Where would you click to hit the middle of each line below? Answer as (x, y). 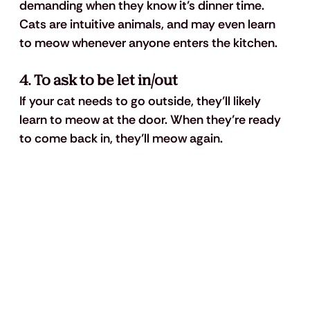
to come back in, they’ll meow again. (121, 139)
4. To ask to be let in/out (98, 81)
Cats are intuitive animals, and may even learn (148, 25)
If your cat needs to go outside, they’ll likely (141, 101)
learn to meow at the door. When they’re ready (151, 120)
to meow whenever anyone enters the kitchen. (148, 43)
